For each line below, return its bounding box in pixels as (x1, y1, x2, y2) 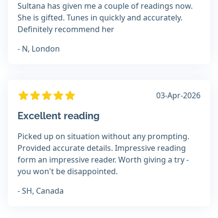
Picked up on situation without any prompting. (18, 131, 189, 142)
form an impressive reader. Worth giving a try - (18, 154, 189, 165)
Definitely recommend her (18, 24, 114, 35)
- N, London (18, 43, 60, 54)
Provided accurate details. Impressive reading (18, 143, 186, 154)
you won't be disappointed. (18, 166, 118, 177)
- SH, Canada (18, 185, 64, 197)
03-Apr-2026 (156, 90, 200, 101)
